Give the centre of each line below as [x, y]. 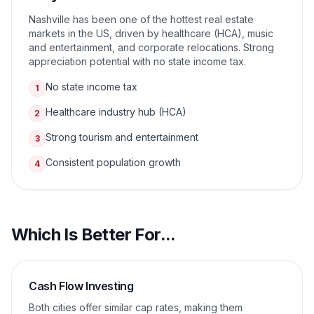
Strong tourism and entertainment [122, 137]
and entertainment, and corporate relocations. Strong [151, 47]
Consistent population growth [113, 162]
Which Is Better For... [94, 234]
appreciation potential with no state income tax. [137, 61]
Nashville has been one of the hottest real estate [141, 19]
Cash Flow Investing [81, 286]
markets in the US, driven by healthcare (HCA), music [151, 33]
